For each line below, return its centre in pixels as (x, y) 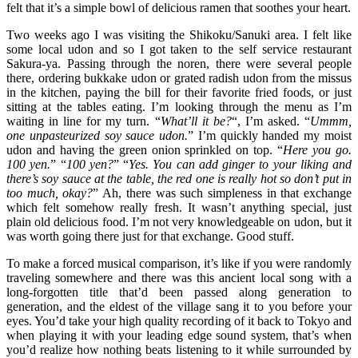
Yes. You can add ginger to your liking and (240, 165)
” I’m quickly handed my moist (270, 136)
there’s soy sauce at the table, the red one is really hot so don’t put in (179, 179)
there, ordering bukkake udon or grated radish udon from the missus (179, 78)
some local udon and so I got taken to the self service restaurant (179, 50)
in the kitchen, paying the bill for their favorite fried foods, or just (179, 93)
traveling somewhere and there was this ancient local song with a (179, 278)
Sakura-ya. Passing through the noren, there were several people (179, 64)
